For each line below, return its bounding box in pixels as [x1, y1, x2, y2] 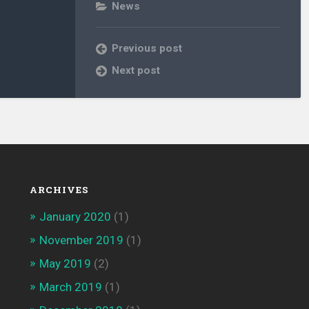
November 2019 [39, 233, 123, 248]
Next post [112, 64, 161, 77]
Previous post [112, 42, 183, 55]
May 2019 [39, 257, 91, 271]
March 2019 [39, 280, 102, 295]
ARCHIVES [29, 183, 89, 197]
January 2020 [39, 210, 111, 224]
